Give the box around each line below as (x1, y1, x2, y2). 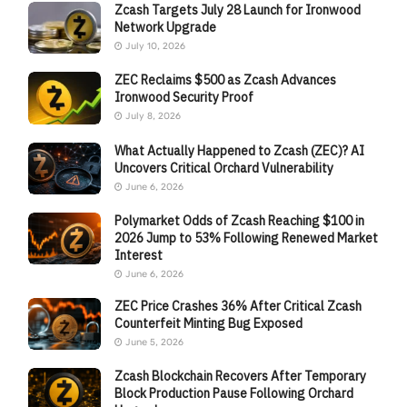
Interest (114, 246, 164, 263)
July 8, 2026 (123, 110, 182, 123)
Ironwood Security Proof (114, 89, 254, 106)
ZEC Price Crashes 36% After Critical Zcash (114, 297, 362, 314)
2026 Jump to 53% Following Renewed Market (114, 229, 379, 246)
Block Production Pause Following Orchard (114, 385, 354, 402)
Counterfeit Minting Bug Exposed (114, 314, 303, 332)
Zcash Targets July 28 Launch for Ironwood (114, 2, 362, 19)
